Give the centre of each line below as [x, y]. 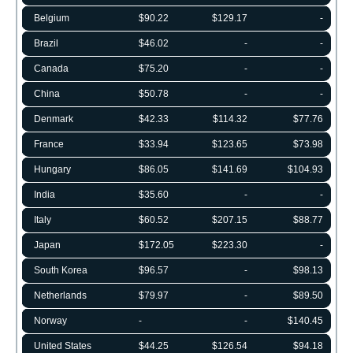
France [49, 144]
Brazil [46, 43]
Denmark [54, 119]
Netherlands [60, 295]
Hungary [52, 169]
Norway [50, 320]
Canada [51, 68]
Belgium [52, 18]
